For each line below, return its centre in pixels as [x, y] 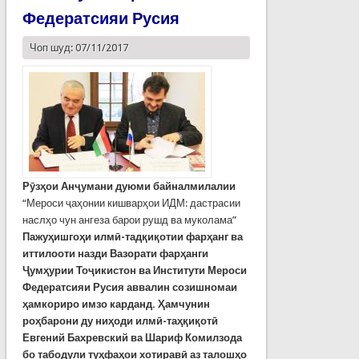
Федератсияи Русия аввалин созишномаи [129, 288]
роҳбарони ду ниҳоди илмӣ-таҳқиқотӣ [120, 321]
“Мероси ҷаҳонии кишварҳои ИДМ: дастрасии [131, 204]
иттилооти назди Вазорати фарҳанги [115, 254]
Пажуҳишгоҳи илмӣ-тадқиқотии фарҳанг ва [132, 237]
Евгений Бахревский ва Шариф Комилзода [132, 338]
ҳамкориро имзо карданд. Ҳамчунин [116, 305]
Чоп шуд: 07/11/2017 [79, 48]
